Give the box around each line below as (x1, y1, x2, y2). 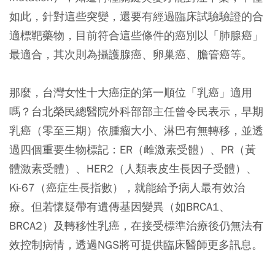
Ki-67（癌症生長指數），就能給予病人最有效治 (9, 180, 245, 195)
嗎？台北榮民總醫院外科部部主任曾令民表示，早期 (9, 104, 263, 119)
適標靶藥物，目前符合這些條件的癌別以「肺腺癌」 (9, 28, 263, 43)
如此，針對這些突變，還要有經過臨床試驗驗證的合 (9, 9, 263, 24)
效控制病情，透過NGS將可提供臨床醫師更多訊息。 (9, 238, 263, 252)
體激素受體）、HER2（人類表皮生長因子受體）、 (9, 161, 257, 176)
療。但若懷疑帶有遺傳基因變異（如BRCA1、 (9, 199, 230, 214)
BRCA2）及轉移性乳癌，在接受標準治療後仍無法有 (9, 219, 263, 233)
